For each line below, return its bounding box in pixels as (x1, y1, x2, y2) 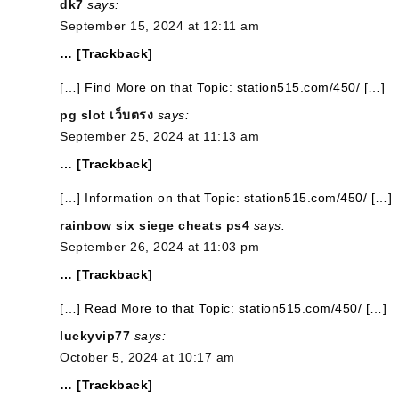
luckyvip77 (60, 329, 130, 343)
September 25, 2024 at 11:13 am (60, 129, 259, 143)
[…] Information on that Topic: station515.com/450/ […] (60, 191, 392, 205)
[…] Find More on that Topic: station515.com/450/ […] (60, 80, 385, 94)
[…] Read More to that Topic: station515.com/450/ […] (60, 301, 387, 315)
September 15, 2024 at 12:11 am (60, 19, 259, 33)
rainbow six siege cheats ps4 (60, 218, 249, 232)
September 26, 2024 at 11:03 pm (60, 240, 259, 254)
